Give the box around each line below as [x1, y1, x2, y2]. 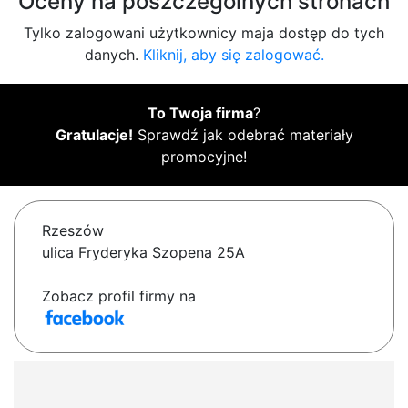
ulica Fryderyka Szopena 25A [42, 243, 245, 262]
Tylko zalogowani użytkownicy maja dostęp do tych [24, 24, 384, 43]
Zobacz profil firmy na [42, 287, 196, 306]
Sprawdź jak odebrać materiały [132, 126, 353, 145]
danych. [84, 46, 143, 65]
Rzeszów [42, 221, 104, 240]
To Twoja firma [148, 104, 253, 123]
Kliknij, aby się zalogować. [142, 46, 324, 65]
